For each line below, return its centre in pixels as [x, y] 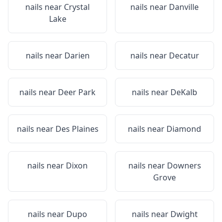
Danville [184, 7]
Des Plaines [77, 129]
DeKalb [184, 92]
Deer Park [77, 92]
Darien [77, 55]
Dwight [184, 214]
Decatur [184, 55]
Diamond [184, 129]
